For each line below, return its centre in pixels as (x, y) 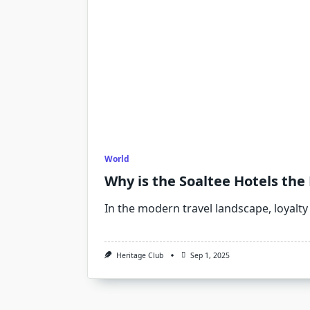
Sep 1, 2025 (210, 255)
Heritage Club (139, 255)
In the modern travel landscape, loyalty (206, 208)
